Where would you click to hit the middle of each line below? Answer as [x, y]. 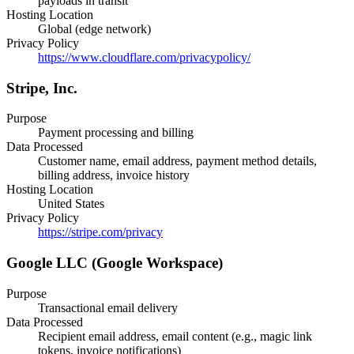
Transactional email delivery [108, 307]
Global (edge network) [94, 29]
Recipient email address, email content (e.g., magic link [175, 336]
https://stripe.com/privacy [100, 232]
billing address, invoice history [114, 175]
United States [71, 204]
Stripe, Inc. [42, 88]
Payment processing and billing [116, 133]
